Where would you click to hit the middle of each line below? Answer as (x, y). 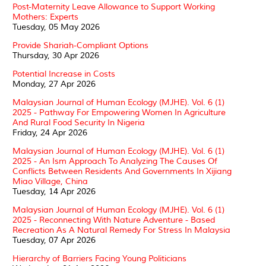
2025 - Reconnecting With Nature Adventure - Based (114, 220)
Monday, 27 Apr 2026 (54, 84)
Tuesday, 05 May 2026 (56, 27)
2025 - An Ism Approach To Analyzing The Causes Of (115, 161)
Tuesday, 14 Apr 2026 (54, 191)
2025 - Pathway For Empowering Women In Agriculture (119, 112)
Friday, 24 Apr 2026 (50, 132)
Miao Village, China (50, 181)
